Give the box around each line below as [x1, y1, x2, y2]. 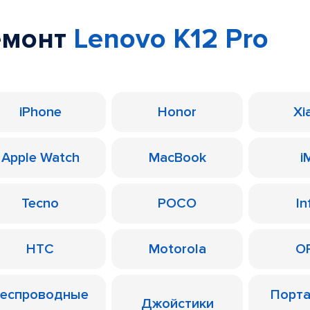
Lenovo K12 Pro [73, 22, 268, 56]
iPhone [19, 104, 62, 120]
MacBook [148, 149, 206, 166]
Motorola [148, 241, 206, 257]
